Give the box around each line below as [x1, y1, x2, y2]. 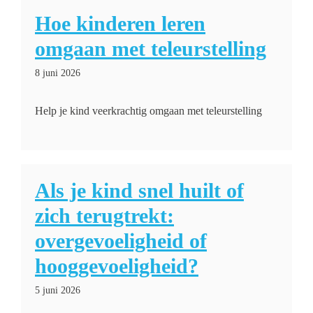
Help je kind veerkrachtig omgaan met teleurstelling [35, 105, 262, 117]
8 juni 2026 [35, 68, 80, 78]
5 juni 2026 [35, 285, 80, 296]
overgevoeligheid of [35, 229, 207, 252]
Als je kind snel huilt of [35, 179, 244, 202]
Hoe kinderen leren [35, 12, 205, 35]
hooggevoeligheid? [35, 254, 198, 277]
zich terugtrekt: [35, 204, 174, 227]
